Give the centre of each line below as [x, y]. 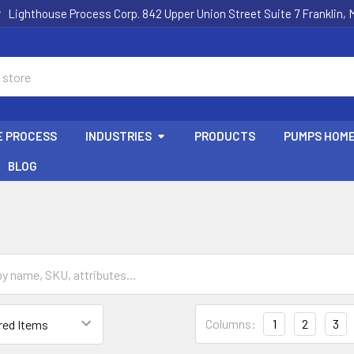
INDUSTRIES [119, 136]
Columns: [231, 324]
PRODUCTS [225, 136]
